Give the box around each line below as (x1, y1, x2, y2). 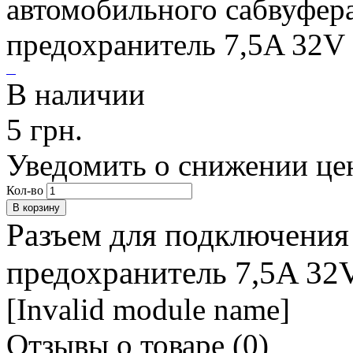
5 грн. (6, 113, 83, 147)
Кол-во (6, 184, 43, 198)
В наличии (6, 77, 145, 112)
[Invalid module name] (6, 292, 290, 327)
